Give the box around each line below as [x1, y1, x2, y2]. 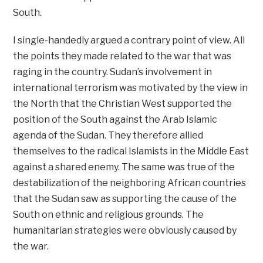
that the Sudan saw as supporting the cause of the [13, 193, 237, 204]
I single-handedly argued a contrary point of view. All [13, 34, 245, 46]
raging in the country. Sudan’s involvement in [13, 66, 213, 77]
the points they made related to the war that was [13, 50, 232, 62]
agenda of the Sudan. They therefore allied [13, 129, 204, 141]
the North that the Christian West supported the [13, 97, 232, 109]
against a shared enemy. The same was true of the [13, 161, 235, 173]
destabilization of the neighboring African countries [13, 177, 247, 188]
